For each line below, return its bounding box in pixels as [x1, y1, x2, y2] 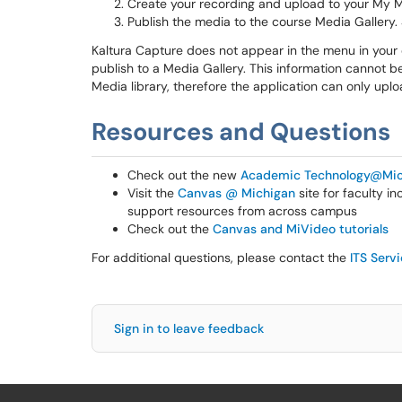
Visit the [127, 185, 178, 201]
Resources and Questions [92, 116, 390, 147]
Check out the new [127, 167, 240, 183]
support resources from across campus [127, 203, 357, 219]
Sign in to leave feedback [114, 320, 264, 336]
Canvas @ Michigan [178, 185, 295, 201]
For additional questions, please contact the [92, 249, 350, 266]
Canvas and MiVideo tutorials [213, 221, 389, 237]
